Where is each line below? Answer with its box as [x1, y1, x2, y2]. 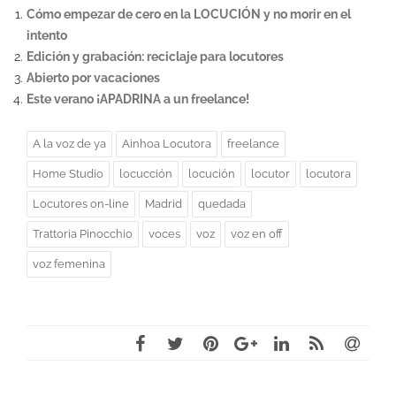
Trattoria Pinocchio [33, 226, 133, 240]
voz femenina [33, 256, 105, 270]
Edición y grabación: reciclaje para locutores [27, 49, 284, 64]
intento [27, 27, 67, 42]
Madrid [145, 196, 182, 210]
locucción [119, 166, 172, 180]
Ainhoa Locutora [122, 136, 211, 150]
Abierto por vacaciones [27, 70, 160, 85]
